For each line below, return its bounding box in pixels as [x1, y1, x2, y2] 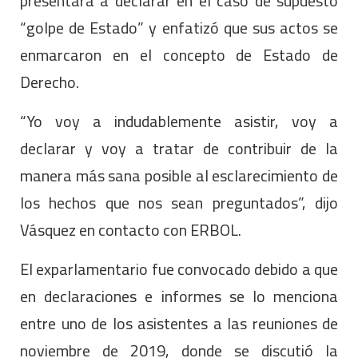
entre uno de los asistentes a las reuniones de [20, 308, 338, 338]
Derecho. [20, 66, 79, 97]
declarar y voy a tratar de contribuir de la [20, 133, 338, 163]
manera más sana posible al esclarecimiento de [20, 160, 338, 190]
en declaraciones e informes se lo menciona [20, 280, 338, 311]
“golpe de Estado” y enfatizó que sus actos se [20, 12, 338, 42]
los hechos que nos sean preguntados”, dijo [20, 187, 338, 217]
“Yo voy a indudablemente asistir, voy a [20, 105, 338, 136]
